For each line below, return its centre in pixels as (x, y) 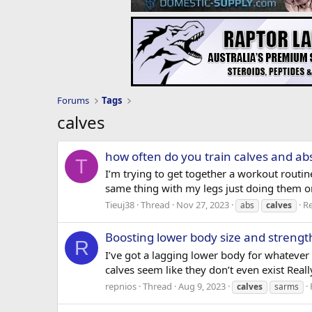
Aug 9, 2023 (202, 286)
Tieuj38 (120, 205)
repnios (121, 286)
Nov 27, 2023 (203, 205)
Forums (73, 101)
